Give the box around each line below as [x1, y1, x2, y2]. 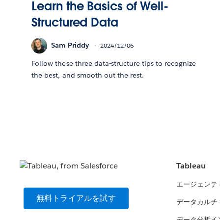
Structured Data [31, 14, 118, 30]
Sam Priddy [51, 41, 89, 50]
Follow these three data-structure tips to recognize [31, 58, 196, 68]
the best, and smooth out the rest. [31, 70, 144, 80]
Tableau [176, 161, 206, 171]
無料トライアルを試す [36, 193, 116, 204]
